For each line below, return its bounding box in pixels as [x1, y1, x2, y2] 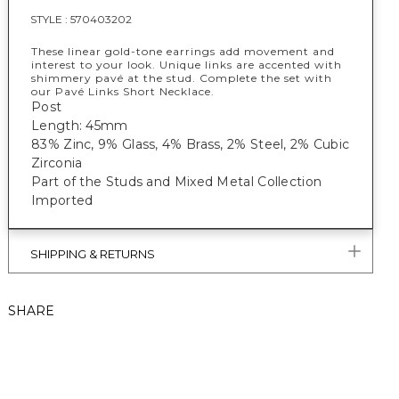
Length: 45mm [31, 118, 128, 134]
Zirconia [31, 155, 83, 171]
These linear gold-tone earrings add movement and [31, 45, 335, 58]
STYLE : [30, 12, 70, 26]
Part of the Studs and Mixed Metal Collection [31, 174, 322, 190]
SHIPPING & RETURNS [30, 247, 155, 261]
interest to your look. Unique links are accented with [31, 58, 342, 71]
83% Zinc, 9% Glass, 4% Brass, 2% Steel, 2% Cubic [31, 136, 350, 152]
